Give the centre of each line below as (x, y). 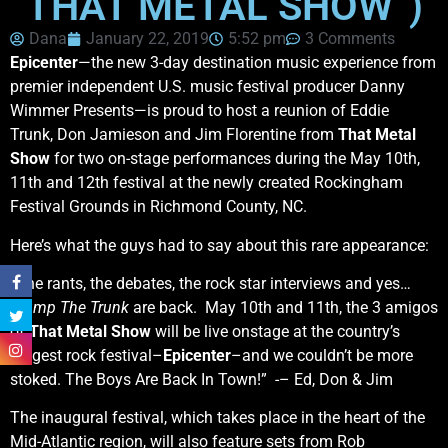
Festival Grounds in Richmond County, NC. (158, 207)
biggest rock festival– (86, 355)
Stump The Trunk (69, 307)
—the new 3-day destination (175, 63)
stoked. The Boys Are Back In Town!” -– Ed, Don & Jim (201, 379)
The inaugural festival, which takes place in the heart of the (217, 418)
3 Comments (350, 39)
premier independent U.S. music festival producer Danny (207, 87)
